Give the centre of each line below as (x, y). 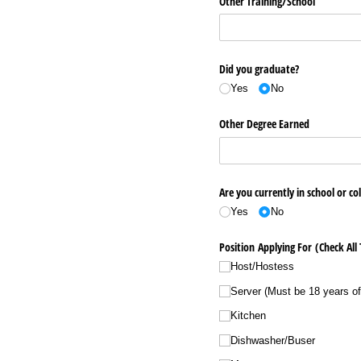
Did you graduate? (259, 69)
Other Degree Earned (264, 124)
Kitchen (249, 315)
